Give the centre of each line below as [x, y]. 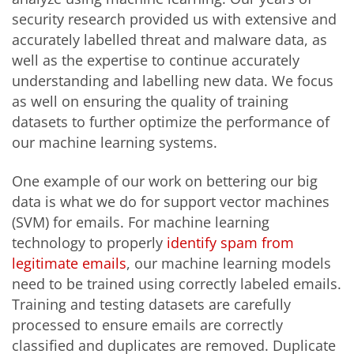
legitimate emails [69, 264]
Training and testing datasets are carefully [151, 305]
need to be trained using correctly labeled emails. [177, 284]
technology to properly [89, 243]
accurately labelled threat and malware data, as [169, 39]
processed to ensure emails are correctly [147, 325]
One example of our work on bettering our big [165, 181]
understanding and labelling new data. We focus [173, 80]
